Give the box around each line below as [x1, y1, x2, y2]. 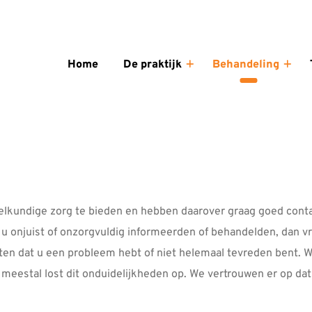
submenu [189, 99, 236, 113]
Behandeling [212, 58, 279, 72]
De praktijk [123, 58, 182, 72]
